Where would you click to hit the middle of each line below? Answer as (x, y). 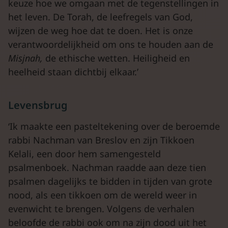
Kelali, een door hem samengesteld (84, 154)
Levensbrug (38, 105)
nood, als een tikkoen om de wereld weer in (103, 195)
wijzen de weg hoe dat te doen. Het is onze (101, 31)
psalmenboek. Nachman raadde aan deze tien (107, 167)
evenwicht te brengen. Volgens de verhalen (101, 209)
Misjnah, (27, 58)
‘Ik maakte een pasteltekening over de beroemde (114, 126)
